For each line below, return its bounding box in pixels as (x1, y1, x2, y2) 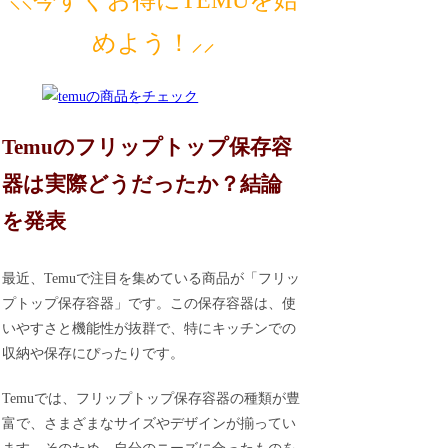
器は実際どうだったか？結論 (2, 171, 283, 196)
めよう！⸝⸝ (91, 29, 215, 56)
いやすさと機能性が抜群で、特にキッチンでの (2, 321, 297, 337)
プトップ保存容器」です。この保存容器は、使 (2, 296, 297, 312)
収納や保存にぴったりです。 (2, 346, 185, 362)
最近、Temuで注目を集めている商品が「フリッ (2, 271, 301, 287)
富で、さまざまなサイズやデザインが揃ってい (2, 415, 297, 431)
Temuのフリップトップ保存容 (2, 134, 293, 159)
